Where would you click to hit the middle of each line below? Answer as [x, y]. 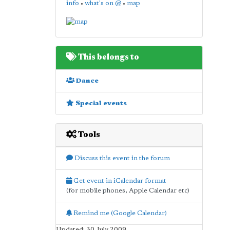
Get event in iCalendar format [119, 181]
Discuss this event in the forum [121, 158]
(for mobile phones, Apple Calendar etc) [128, 190]
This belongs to [108, 57]
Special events [100, 103]
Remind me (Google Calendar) [119, 213]
